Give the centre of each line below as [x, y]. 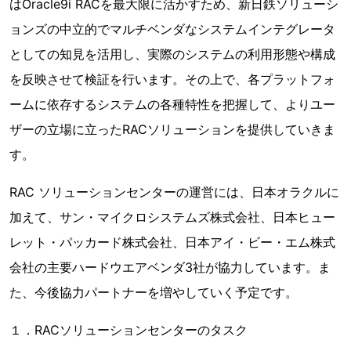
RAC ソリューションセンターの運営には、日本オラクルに [174, 192]
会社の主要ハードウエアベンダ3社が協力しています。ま [170, 267]
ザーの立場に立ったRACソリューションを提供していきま [172, 129]
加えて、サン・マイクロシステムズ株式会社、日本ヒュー [172, 217]
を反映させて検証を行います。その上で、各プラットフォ [172, 79]
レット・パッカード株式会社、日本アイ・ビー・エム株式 [172, 242]
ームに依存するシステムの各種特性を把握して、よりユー [172, 104]
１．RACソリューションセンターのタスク [128, 330]
